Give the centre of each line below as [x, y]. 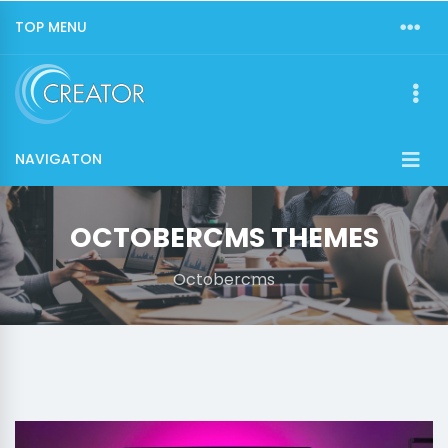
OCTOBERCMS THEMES [224, 237]
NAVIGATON [58, 159]
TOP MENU [51, 27]
